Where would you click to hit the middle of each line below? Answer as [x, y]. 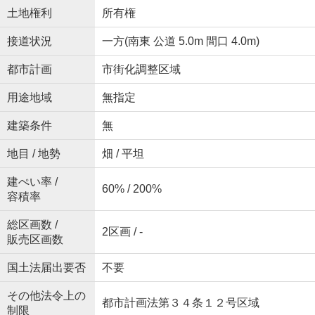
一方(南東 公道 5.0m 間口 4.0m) [180, 41]
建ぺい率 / [32, 182]
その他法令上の [46, 296]
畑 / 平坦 [123, 154]
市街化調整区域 [141, 70]
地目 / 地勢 [33, 154]
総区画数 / [32, 225]
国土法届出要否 [46, 268]
